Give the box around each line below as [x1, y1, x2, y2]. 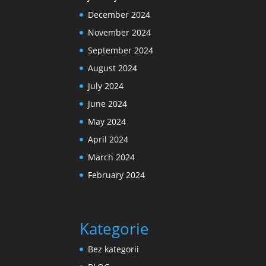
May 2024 [88, 115, 126, 127]
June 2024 [88, 97, 128, 109]
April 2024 [88, 133, 129, 145]
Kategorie [80, 217, 150, 239]
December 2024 [88, 8, 151, 20]
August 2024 [88, 62, 138, 74]
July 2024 [88, 80, 124, 91]
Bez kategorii [88, 243, 140, 255]
